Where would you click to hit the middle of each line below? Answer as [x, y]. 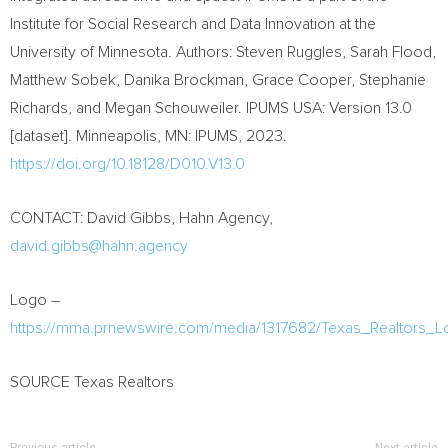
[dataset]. [43, 136]
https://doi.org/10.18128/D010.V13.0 [127, 164]
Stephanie [392, 80]
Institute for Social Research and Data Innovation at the [193, 24]
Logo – [35, 300]
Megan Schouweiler [171, 108]
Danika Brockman [184, 80]
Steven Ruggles [289, 52]
